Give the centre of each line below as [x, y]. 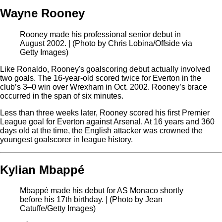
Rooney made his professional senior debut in [100, 34]
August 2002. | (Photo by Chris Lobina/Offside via [106, 43]
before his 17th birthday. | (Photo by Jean [91, 200]
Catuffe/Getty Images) [58, 209]
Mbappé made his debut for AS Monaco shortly [102, 191]
